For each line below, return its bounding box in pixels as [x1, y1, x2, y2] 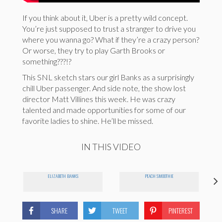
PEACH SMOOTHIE [145, 172, 173, 180]
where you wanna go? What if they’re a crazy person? [22, 35, 199, 45]
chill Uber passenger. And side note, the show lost [22, 83, 186, 93]
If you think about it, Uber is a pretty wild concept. [22, 13, 188, 23]
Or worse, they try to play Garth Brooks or [22, 46, 165, 55]
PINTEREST [168, 205, 193, 216]
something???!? [22, 56, 71, 66]
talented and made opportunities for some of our [22, 105, 186, 115]
